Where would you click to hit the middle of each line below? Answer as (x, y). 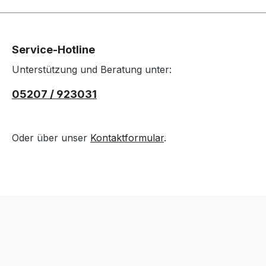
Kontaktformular (127, 137)
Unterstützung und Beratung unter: (92, 69)
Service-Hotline (53, 49)
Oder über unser (51, 137)
